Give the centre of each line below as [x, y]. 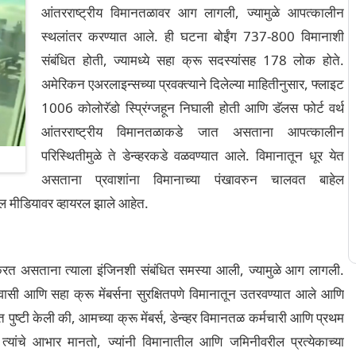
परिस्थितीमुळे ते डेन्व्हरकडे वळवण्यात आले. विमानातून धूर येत [193, 155]
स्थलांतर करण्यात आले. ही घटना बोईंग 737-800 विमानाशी [193, 36]
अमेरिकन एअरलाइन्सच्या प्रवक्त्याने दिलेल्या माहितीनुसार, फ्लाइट [193, 84]
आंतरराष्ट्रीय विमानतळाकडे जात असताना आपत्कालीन [193, 132]
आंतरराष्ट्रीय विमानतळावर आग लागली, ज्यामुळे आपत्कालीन [193, 12]
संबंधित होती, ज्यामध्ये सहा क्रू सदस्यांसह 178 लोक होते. [193, 60]
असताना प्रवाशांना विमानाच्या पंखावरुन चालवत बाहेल [193, 179]
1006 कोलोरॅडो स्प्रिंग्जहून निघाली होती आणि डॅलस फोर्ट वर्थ [193, 108]
